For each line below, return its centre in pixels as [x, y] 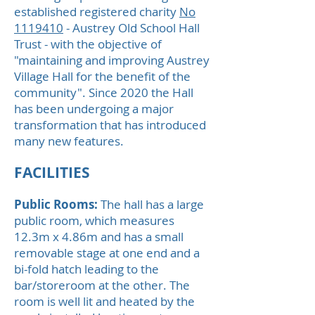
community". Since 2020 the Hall [104, 92]
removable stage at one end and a [107, 253]
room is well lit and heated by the [104, 301]
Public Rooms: [56, 204]
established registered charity [97, 12]
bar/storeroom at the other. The [102, 285]
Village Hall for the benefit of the [102, 76]
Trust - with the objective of [88, 44]
